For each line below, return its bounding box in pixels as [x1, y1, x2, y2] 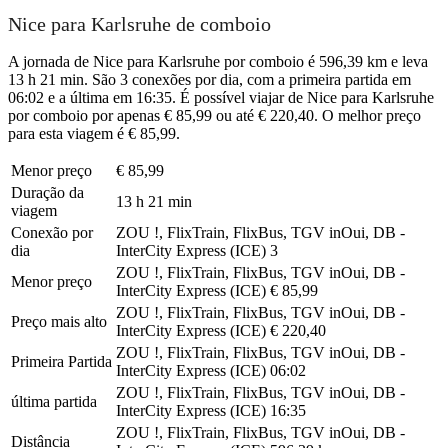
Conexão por [11, 223, 93, 241]
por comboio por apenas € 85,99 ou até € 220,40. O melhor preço [8, 106, 421, 124]
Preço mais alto [11, 312, 107, 330]
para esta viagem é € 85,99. [8, 124, 180, 142]
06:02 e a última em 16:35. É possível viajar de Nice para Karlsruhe [8, 88, 434, 106]
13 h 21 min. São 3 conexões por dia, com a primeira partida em [8, 70, 411, 88]
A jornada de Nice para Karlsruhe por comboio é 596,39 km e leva [8, 52, 428, 70]
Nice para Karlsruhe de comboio [8, 13, 271, 36]
